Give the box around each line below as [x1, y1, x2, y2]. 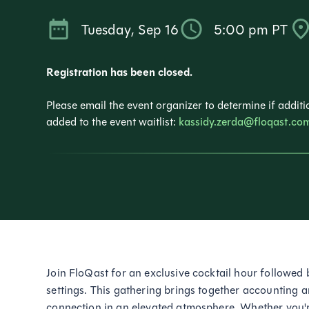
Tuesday [81, 20, 132, 41]
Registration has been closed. [46, 64, 193, 81]
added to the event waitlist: [46, 114, 179, 130]
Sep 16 [138, 20, 179, 41]
